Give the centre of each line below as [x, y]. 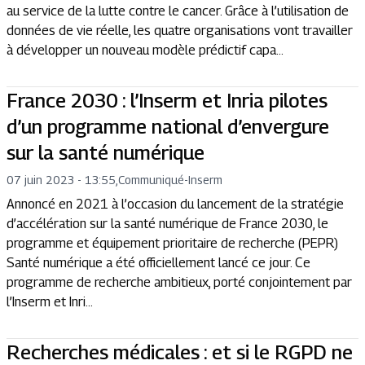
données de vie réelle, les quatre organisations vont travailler [180, 30]
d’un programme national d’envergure [168, 126]
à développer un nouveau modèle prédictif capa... [145, 50]
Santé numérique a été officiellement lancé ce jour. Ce [158, 262]
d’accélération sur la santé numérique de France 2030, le [167, 223]
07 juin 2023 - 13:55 [61, 179]
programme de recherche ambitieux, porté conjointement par [179, 282]
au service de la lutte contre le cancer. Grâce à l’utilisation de [178, 11]
